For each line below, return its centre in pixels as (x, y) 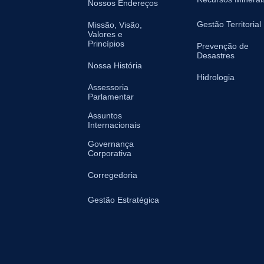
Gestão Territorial (229, 24)
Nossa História (115, 66)
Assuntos (105, 116)
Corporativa (110, 154)
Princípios (106, 44)
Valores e (105, 34)
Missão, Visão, (115, 25)
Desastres (216, 56)
